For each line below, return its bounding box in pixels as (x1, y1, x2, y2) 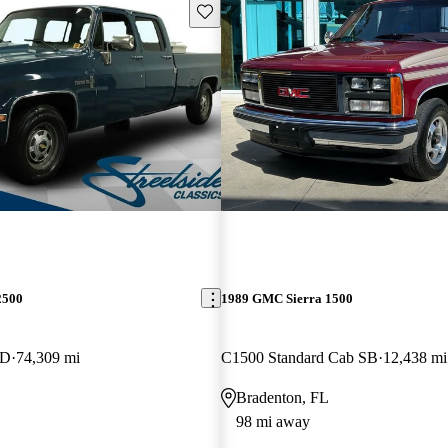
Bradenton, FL (235, 388, 329, 406)
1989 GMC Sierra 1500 (220, 290, 353, 306)
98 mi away (235, 412, 310, 430)
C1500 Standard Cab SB (220, 348, 378, 366)
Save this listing (195, 2, 289, 18)
